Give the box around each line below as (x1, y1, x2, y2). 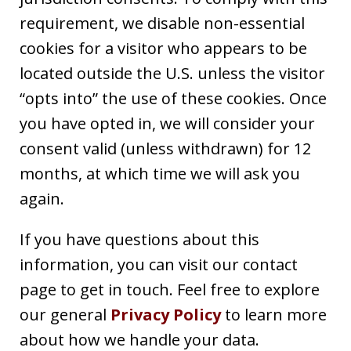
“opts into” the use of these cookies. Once (20, 87, 327, 109)
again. (20, 187, 64, 209)
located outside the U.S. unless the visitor (20, 62, 325, 84)
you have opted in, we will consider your (20, 112, 315, 134)
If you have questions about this (20, 228, 259, 250)
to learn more (221, 303, 327, 325)
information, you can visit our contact (20, 253, 298, 275)
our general (20, 303, 110, 325)
